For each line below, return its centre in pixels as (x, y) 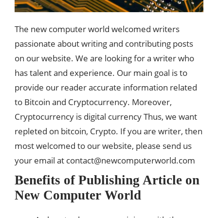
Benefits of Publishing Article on (107, 180)
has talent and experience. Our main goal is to (101, 73)
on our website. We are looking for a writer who (104, 58)
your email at (40, 161)
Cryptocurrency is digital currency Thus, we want (106, 117)
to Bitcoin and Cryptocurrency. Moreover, (93, 102)
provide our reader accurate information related (106, 88)
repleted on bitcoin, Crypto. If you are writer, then (109, 131)
